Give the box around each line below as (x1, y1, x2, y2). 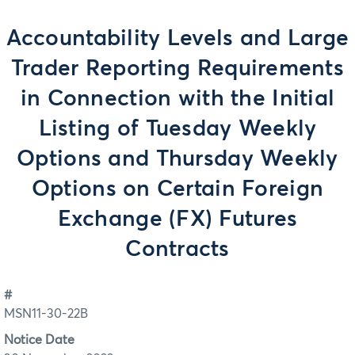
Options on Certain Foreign (31, 178, 324, 200)
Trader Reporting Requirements (10, 58, 345, 80)
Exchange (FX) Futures (57, 208, 298, 231)
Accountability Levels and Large (6, 28, 349, 50)
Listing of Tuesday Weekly (38, 118, 317, 140)
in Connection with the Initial (20, 88, 335, 110)
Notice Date (4, 333, 74, 346)
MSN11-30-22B (4, 307, 88, 321)
